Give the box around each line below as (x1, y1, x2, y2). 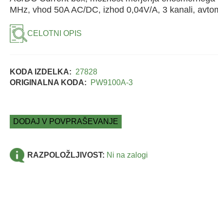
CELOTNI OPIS (27, 29, 82, 38)
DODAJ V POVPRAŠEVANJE (13, 117, 118, 126)
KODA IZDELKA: (9, 68, 72, 76)
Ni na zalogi (106, 151, 148, 160)
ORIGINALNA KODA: (9, 78, 87, 87)
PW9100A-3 (90, 78, 133, 87)
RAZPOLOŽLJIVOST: (27, 151, 105, 160)
